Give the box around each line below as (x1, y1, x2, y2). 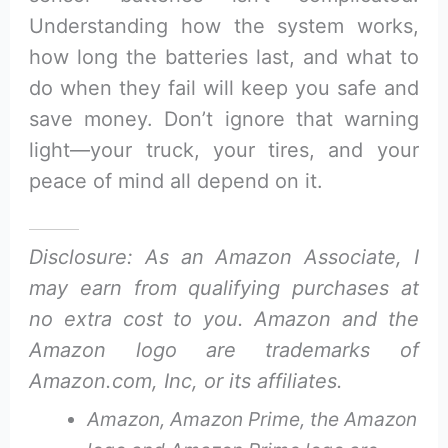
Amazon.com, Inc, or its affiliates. (29, 369, 344, 394)
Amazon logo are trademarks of (29, 338, 419, 363)
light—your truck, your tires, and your (29, 138, 419, 163)
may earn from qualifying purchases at (29, 276, 419, 301)
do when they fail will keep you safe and (29, 76, 419, 101)
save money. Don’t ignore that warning (29, 107, 419, 132)
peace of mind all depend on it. (29, 169, 324, 194)
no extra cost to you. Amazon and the (29, 307, 419, 332)
